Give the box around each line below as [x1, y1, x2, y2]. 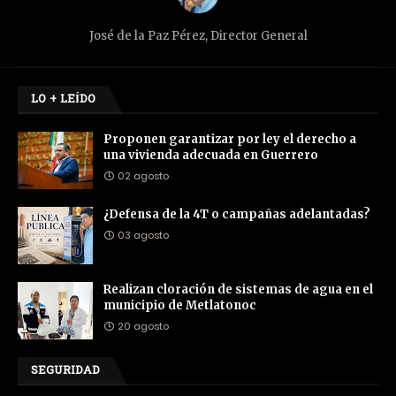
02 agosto [118, 168, 169, 183]
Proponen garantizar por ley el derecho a [103, 131, 356, 147]
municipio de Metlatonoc [103, 297, 256, 313]
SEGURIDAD [31, 362, 100, 379]
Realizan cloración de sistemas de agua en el [103, 281, 373, 297]
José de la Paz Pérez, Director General [88, 27, 308, 43]
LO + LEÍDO [31, 90, 95, 108]
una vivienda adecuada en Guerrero [103, 147, 318, 163]
